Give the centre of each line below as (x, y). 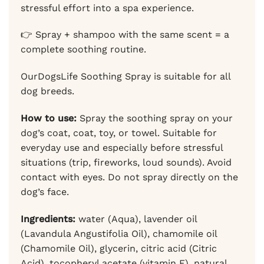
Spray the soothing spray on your (155, 118)
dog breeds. (47, 91)
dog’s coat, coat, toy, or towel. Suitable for (119, 133)
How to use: (49, 118)
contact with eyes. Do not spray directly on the (129, 177)
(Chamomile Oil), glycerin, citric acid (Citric (119, 248)
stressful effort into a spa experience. (107, 8)
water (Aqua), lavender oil (136, 219)
